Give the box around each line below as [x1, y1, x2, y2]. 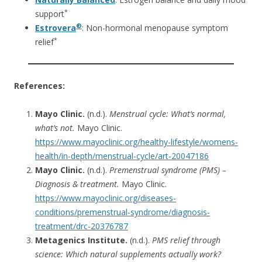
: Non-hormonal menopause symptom [82, 22, 228, 33]
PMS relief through [152, 234, 220, 246]
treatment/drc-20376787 [35, 220, 128, 232]
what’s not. [35, 122, 75, 133]
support [35, 8, 64, 19]
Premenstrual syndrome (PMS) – [109, 164, 226, 175]
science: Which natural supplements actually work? [35, 248, 221, 260]
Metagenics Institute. [35, 234, 127, 246]
